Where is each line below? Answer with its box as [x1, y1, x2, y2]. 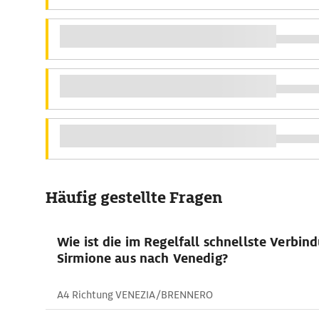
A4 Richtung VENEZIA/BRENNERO [57, 288, 213, 301]
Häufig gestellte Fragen [46, 187, 222, 208]
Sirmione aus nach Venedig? [57, 250, 228, 266]
